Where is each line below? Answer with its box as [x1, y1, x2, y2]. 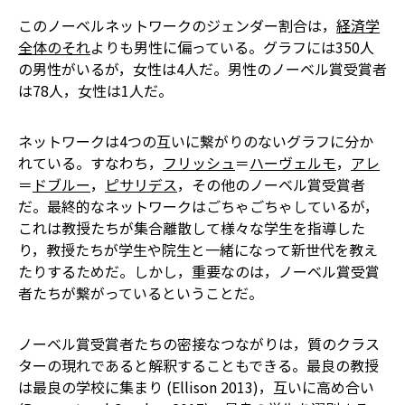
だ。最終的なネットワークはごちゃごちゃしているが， [18, 195, 379, 217]
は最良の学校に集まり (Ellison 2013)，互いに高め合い [18, 376, 374, 398]
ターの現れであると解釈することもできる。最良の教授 [18, 354, 379, 376]
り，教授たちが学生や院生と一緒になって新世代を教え [18, 239, 378, 260]
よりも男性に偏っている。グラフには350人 [90, 36, 374, 58]
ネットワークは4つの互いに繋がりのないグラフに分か [18, 130, 373, 152]
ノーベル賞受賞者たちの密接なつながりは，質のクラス [18, 333, 380, 354]
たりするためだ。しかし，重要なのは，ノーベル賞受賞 [18, 260, 380, 282]
